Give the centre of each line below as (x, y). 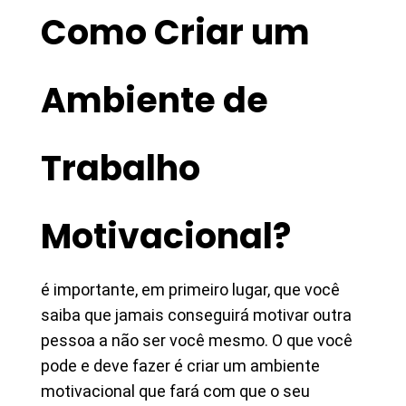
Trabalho (121, 168)
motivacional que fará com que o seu (175, 391)
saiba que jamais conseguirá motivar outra (196, 315)
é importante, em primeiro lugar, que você (190, 290)
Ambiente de (155, 100)
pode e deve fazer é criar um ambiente (180, 366)
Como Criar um (175, 32)
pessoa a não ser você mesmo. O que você (197, 340)
